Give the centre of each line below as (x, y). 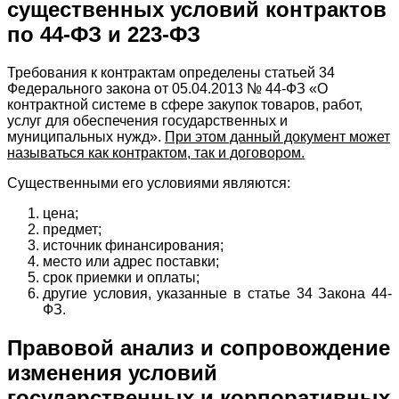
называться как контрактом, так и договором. (156, 152)
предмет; (72, 229)
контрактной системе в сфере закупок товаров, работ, (185, 104)
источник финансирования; (133, 245)
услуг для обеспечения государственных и (147, 120)
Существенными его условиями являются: (149, 183)
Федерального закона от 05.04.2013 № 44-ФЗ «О (167, 88)
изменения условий (112, 372)
